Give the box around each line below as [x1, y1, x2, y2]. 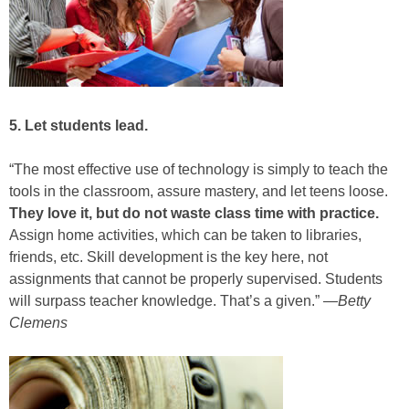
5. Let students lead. [9, 118, 148, 134]
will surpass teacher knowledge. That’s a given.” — [9, 293, 338, 309]
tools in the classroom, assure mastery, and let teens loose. [9, 184, 388, 200]
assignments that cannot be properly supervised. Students [9, 271, 383, 288]
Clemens [9, 315, 68, 331]
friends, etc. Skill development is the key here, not [9, 249, 328, 266]
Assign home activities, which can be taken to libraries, [9, 227, 362, 244]
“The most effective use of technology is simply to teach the [9, 162, 388, 178]
